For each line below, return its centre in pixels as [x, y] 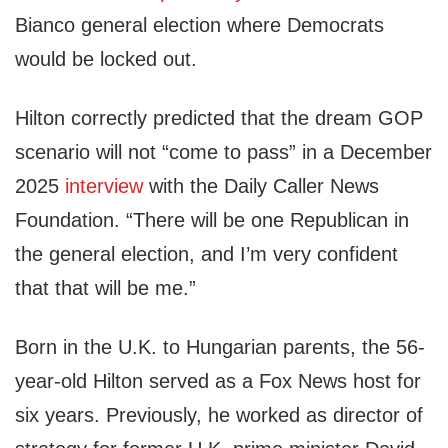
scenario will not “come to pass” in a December [223, 152]
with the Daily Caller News [261, 186]
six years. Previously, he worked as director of [219, 415]
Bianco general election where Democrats [199, 25]
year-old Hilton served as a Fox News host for [218, 381]
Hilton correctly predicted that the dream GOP [219, 118]
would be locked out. [106, 59]
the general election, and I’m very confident [206, 254]
